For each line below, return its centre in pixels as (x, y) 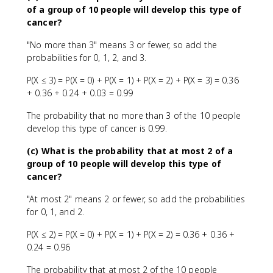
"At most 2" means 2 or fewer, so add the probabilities (136, 199)
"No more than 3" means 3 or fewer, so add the (122, 44)
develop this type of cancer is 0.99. (97, 128)
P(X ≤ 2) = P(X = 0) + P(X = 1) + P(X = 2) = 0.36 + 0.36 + (131, 234)
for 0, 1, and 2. (56, 211)
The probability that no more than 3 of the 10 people (134, 115)
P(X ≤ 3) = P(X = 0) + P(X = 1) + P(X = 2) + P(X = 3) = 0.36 (133, 80)
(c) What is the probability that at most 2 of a (130, 151)
